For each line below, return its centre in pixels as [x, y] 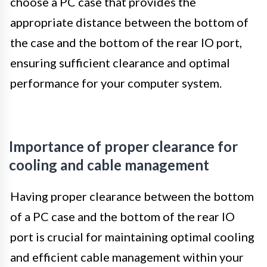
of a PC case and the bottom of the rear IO [122, 216]
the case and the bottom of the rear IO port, [126, 42]
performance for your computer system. [116, 83]
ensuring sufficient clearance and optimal [120, 62]
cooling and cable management [109, 164]
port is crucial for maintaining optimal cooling [132, 236]
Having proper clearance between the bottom [132, 196]
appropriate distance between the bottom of [129, 22]
